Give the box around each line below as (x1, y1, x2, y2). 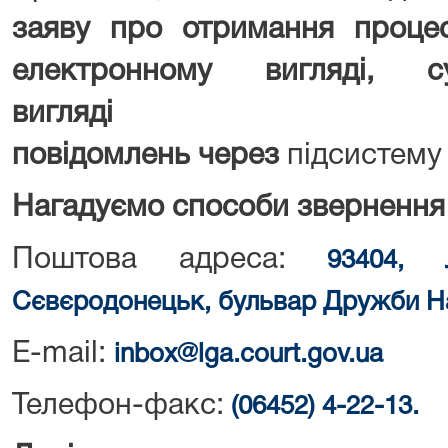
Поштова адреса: (12, 247, 328, 274)
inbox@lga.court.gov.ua (114, 343, 383, 367)
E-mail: (12, 341, 114, 368)
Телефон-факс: (12, 393, 224, 420)
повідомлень (12, 143, 190, 170)
